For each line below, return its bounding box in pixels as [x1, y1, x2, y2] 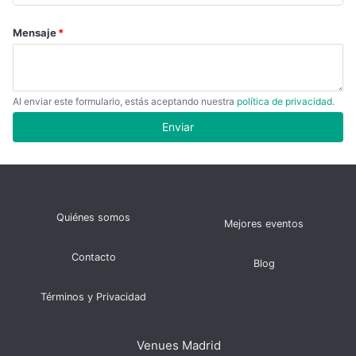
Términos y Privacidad [41, 291, 147, 303]
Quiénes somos [56, 211, 131, 223]
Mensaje [13, 25, 56, 39]
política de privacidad [237, 95, 332, 107]
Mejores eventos [224, 218, 304, 230]
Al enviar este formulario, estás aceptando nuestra [13, 95, 237, 107]
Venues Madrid [137, 338, 221, 353]
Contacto [71, 251, 116, 263]
